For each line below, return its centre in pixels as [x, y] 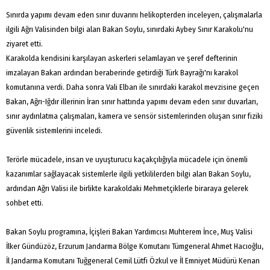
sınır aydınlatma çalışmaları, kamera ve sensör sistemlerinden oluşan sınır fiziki [134, 116]
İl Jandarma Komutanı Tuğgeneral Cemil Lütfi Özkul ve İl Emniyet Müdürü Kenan [133, 260]
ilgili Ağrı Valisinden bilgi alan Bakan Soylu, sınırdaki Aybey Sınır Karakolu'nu [130, 29]
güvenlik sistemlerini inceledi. [54, 130]
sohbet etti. [25, 202]
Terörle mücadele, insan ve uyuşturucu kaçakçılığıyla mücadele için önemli [127, 159]
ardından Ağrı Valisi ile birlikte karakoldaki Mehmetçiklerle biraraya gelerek [127, 188]
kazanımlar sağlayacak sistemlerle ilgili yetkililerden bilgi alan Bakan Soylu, [128, 174]
